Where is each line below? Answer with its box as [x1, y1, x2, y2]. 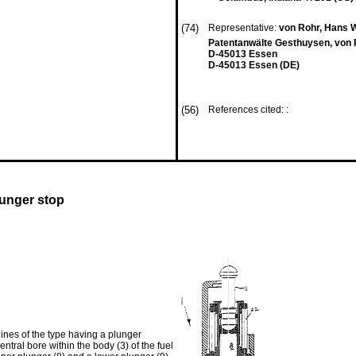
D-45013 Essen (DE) [208, 60, 300, 71]
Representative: [208, 22, 279, 33]
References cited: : [208, 104, 291, 115]
